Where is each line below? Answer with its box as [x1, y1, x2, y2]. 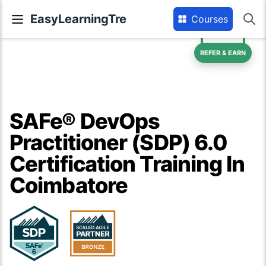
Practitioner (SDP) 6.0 [9, 129, 228, 156]
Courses [191, 13, 228, 25]
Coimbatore [9, 172, 128, 198]
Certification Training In [9, 151, 245, 177]
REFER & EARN [200, 49, 246, 57]
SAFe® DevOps [9, 108, 160, 134]
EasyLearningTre [30, 12, 126, 26]
